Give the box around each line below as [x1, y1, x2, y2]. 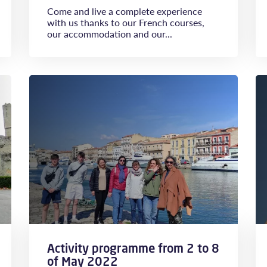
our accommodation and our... [47, 27, 172, 41]
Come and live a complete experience [47, 4, 202, 18]
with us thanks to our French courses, [47, 15, 204, 29]
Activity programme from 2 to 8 [47, 240, 219, 256]
